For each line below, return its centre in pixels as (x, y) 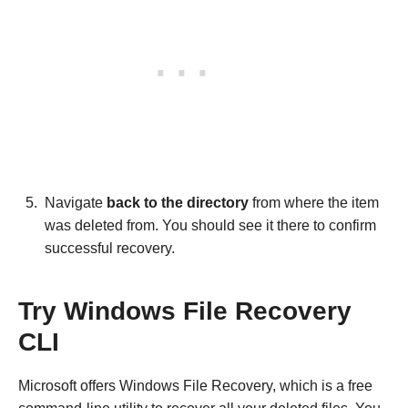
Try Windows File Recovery (185, 311)
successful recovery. (110, 249)
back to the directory (178, 203)
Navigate (76, 203)
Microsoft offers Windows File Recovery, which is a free (195, 386)
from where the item (314, 203)
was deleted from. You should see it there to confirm (210, 226)
